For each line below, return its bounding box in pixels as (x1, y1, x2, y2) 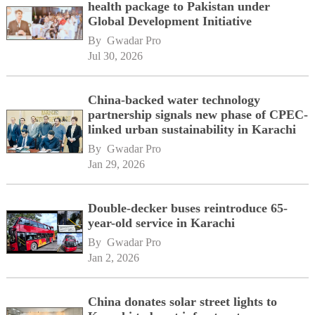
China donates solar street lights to (88, 295, 278, 309)
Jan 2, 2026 (88, 252, 140, 264)
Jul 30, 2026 (88, 50, 143, 63)
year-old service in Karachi (88, 216, 236, 231)
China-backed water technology (88, 93, 261, 108)
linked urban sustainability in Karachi (88, 122, 297, 137)
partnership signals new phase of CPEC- (88, 108, 309, 122)
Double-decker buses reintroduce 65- (88, 201, 288, 216)
